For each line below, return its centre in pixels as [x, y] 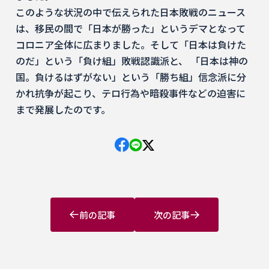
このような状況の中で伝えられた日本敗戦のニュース [131, 12]
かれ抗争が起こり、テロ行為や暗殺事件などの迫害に [131, 93]
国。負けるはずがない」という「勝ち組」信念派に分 [131, 77]
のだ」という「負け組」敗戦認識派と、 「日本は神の [132, 61]
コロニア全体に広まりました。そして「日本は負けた [131, 44]
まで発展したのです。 [63, 109]
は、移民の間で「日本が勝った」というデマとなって [131, 28]
